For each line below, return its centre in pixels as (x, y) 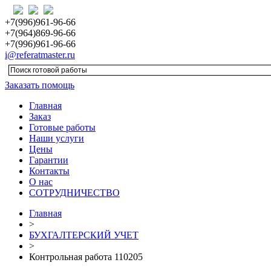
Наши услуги (57, 138)
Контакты (49, 171)
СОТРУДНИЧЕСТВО (74, 193)
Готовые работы (62, 127)
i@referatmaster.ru (40, 55)
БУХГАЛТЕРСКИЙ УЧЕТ (84, 235)
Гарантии (49, 160)
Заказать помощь (40, 85)
